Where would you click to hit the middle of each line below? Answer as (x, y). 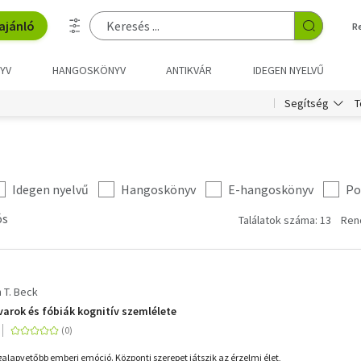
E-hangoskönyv (271, 189)
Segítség (307, 103)
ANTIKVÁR (189, 70)
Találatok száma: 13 (285, 220)
